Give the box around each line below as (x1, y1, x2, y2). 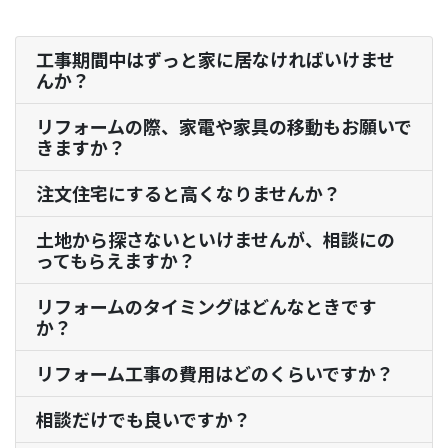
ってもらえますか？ (36, 247, 196, 274)
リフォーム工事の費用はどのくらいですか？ (36, 360, 394, 387)
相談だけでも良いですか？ (36, 406, 251, 433)
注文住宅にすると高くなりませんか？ (36, 180, 341, 207)
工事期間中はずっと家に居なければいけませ (36, 46, 395, 73)
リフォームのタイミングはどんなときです (36, 293, 377, 320)
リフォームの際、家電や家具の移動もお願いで (36, 113, 412, 140)
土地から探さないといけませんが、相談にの (36, 226, 395, 253)
